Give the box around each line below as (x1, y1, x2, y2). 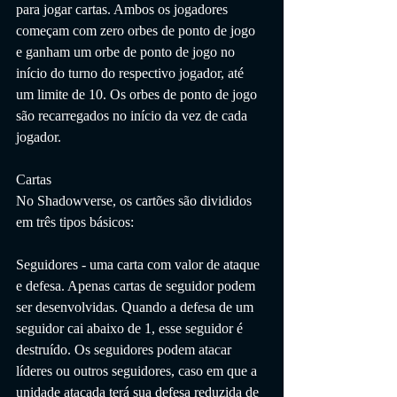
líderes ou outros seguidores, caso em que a (16, 362, 261, 378)
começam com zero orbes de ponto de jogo (16, 22, 259, 38)
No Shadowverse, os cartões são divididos (16, 192, 255, 208)
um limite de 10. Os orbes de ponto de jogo (16, 86, 261, 102)
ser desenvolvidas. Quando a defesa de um (16, 299, 257, 315)
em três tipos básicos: (16, 214, 134, 230)
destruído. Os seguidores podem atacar (16, 341, 235, 357)
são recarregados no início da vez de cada (16, 107, 251, 123)
